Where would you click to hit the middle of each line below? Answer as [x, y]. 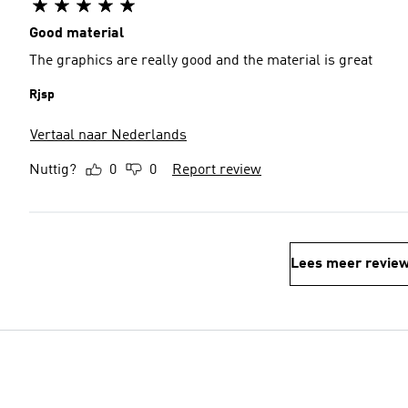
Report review [217, 170]
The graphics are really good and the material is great [201, 61]
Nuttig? [53, 170]
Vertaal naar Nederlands [108, 136]
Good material [76, 34]
